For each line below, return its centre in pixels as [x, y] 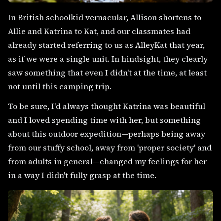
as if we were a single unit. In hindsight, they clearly [108, 59]
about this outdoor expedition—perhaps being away [107, 134]
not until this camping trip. [60, 86]
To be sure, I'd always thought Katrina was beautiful [107, 106]
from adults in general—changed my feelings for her [107, 161]
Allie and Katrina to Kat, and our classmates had [99, 31]
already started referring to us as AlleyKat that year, [106, 45]
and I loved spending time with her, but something [104, 120]
